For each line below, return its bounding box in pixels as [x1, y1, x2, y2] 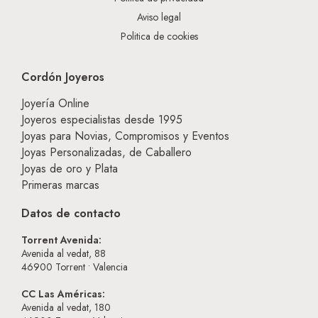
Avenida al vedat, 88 [21, 246, 106, 261]
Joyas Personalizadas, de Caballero [21, 144, 192, 161]
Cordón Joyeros [21, 69, 104, 86]
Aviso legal [137, 10, 181, 25]
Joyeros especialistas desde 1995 [21, 111, 182, 128]
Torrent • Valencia [55, 260, 128, 275]
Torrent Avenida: [21, 233, 102, 248]
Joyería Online [21, 95, 89, 112]
